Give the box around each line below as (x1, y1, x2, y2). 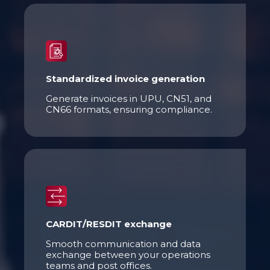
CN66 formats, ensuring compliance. (46, 103, 215, 115)
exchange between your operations (46, 248, 210, 260)
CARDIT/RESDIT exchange (46, 218, 172, 230)
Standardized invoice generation (46, 72, 205, 84)
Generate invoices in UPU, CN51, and (46, 92, 212, 104)
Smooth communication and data (46, 237, 201, 250)
